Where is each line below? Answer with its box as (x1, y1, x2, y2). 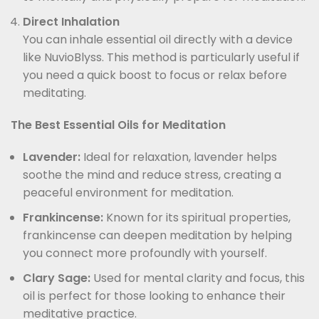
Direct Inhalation (23, 13, 120, 30)
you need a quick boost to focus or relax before (23, 66, 287, 83)
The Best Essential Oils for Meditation (11, 116, 226, 133)
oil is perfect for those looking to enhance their (23, 287, 286, 304)
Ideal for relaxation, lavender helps (80, 148, 277, 165)
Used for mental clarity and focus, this (90, 269, 305, 286)
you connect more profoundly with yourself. (23, 244, 267, 261)
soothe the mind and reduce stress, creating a (23, 166, 281, 183)
